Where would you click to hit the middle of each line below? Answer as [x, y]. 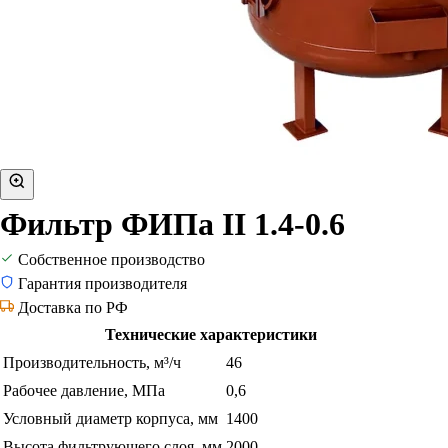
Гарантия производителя [102, 283]
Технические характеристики [210, 334]
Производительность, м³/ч [92, 362]
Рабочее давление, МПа [84, 390]
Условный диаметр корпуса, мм [110, 418]
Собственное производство [111, 259]
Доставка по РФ [73, 307]
